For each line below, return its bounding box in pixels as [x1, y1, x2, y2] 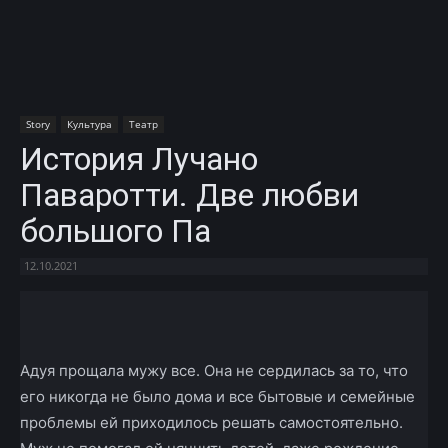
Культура [67, 116, 112, 131]
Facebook [67, 302, 117, 318]
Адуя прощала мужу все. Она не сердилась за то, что [20, 360, 408, 380]
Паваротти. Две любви [20, 175, 359, 214]
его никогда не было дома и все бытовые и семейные [20, 386, 415, 406]
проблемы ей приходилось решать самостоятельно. [20, 412, 403, 432]
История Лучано [20, 139, 258, 178]
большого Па [20, 211, 211, 250]
